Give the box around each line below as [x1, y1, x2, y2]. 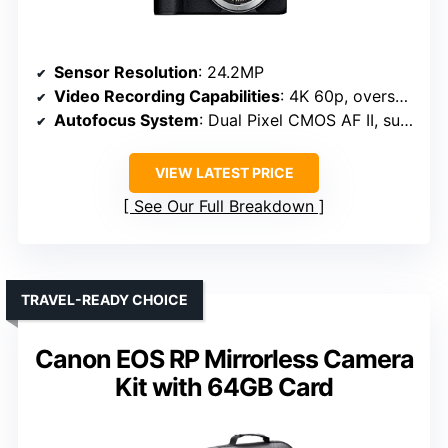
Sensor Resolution [54, 62, 198, 83]
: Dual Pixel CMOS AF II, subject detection [199, 110, 400, 131]
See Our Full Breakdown [134, 196, 314, 217]
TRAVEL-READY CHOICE [21, 291, 188, 309]
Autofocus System [54, 110, 199, 131]
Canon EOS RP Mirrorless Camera [34, 344, 414, 375]
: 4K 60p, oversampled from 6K [280, 86, 395, 107]
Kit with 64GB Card [115, 372, 333, 403]
